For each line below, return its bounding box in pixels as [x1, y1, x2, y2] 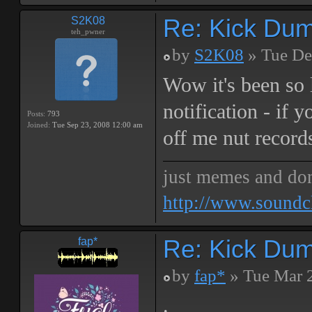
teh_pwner [70, 27, 105, 36]
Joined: [27, 120, 50, 129]
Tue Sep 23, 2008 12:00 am [50, 120, 143, 129]
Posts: [27, 109, 45, 118]
